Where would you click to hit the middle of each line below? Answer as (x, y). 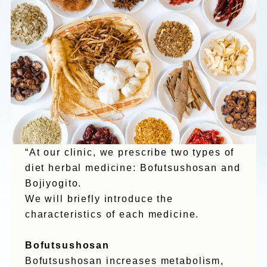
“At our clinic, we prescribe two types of (130, 153)
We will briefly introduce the (99, 199)
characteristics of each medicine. (112, 215)
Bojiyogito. (53, 184)
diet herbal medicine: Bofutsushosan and (133, 168)
